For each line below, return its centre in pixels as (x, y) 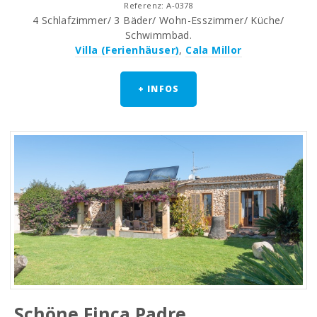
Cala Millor (214, 50)
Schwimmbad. (158, 35)
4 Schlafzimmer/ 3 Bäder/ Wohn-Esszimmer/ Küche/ (158, 21)
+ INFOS (158, 89)
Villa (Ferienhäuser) (127, 50)
